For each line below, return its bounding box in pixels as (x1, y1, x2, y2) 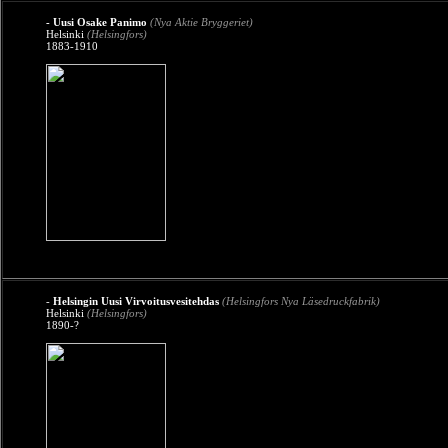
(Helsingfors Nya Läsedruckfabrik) (222, 295, 380, 307)
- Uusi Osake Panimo (46, 16, 147, 28)
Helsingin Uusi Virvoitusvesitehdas (53, 295, 219, 307)
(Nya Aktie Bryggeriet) (150, 16, 253, 28)
